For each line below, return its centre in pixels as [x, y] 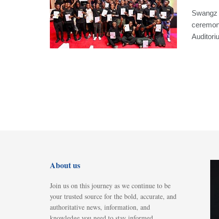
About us [65, 165]
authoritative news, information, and [100, 207]
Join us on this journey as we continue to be [110, 186]
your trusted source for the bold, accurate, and [113, 196]
